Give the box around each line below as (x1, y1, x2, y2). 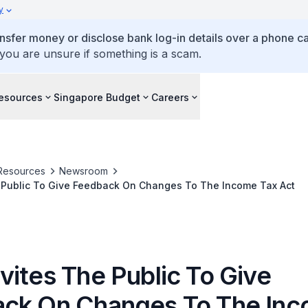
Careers (151, 91, 189, 103)
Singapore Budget (54, 91, 140, 103)
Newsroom (58, 165, 108, 177)
